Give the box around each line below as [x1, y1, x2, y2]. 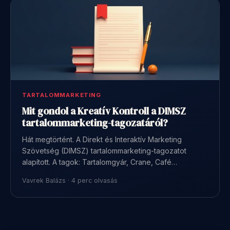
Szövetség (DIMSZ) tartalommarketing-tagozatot [22, 146, 186, 155]
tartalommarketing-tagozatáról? [22, 116, 168, 129]
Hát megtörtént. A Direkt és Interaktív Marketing [22, 135, 182, 144]
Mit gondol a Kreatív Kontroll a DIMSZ [22, 104, 186, 118]
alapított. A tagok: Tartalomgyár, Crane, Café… [22, 157, 177, 166]
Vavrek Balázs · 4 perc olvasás [22, 176, 118, 184]
